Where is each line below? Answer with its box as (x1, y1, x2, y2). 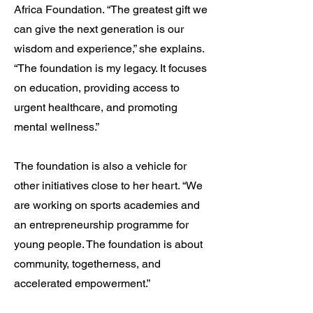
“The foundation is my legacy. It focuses (14, 61, 207, 75)
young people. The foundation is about (14, 238, 203, 251)
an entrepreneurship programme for (14, 218, 189, 231)
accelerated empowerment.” (14, 277, 150, 290)
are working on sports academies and (14, 198, 200, 212)
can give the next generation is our (14, 22, 184, 36)
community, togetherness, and (14, 257, 161, 270)
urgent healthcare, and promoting (14, 101, 177, 114)
